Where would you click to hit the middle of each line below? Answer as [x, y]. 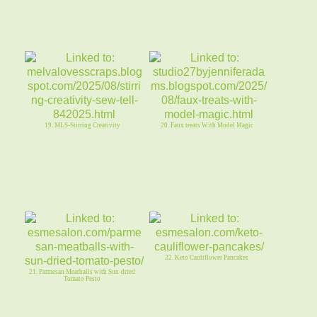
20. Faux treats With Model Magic [207, 126]
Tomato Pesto [82, 279]
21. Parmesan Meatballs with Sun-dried [82, 272]
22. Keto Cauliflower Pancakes [207, 258]
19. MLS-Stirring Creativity [82, 126]
